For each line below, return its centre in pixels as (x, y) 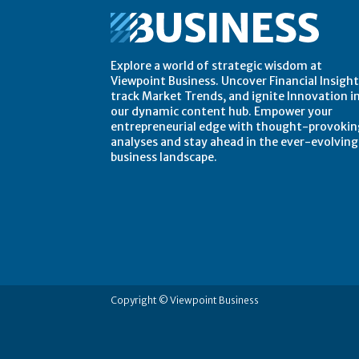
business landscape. (164, 157)
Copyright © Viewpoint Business (185, 301)
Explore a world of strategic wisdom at (216, 65)
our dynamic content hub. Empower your (222, 111)
